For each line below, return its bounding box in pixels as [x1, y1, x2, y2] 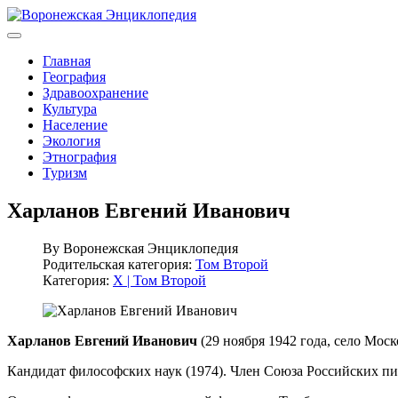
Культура [43, 101, 97, 116]
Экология [43, 133, 100, 148]
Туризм [43, 165, 87, 180]
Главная [43, 53, 91, 68]
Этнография [43, 149, 116, 164]
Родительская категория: [43, 256, 195, 272]
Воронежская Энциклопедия [63, 240, 238, 256]
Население [43, 117, 107, 132]
